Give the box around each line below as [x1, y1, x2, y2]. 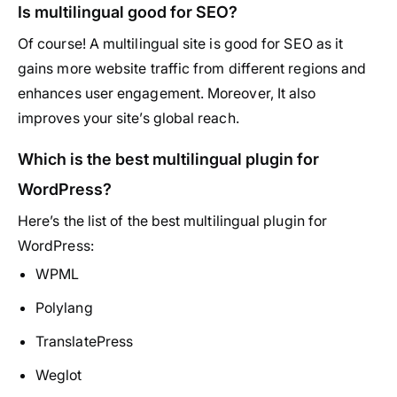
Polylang [35, 299, 93, 317]
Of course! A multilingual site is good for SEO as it [18, 35, 344, 53]
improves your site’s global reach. [18, 109, 239, 128]
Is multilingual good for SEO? [18, 3, 237, 22]
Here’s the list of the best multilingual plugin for [18, 212, 328, 230]
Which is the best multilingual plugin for [18, 150, 319, 169]
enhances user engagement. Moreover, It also [18, 84, 316, 103]
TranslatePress [35, 332, 134, 351]
